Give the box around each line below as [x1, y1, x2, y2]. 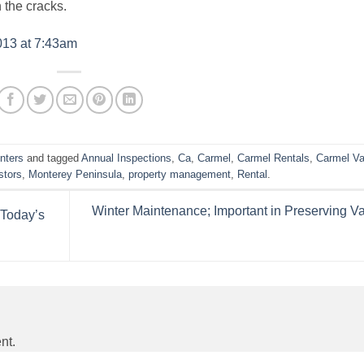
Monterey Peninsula [28, 167, 123, 180]
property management [128, 167, 232, 180]
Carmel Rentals [237, 151, 310, 164]
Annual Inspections [81, 151, 172, 164]
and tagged [24, 151, 82, 164]
